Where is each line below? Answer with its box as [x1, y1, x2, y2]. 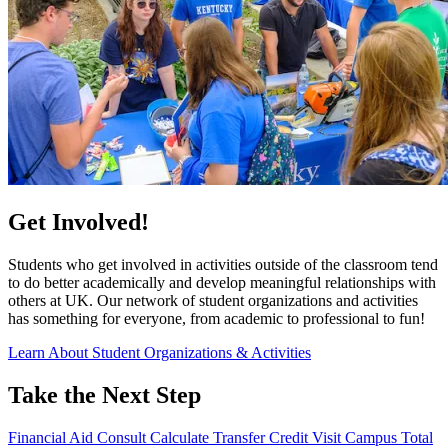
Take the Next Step [8, 381, 201, 408]
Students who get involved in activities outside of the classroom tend [8, 255, 438, 273]
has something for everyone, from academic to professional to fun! [8, 309, 425, 327]
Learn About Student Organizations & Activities [8, 343, 311, 361]
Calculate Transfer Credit [150, 428, 312, 446]
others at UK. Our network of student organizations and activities [8, 291, 418, 309]
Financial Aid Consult [8, 428, 150, 446]
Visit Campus [312, 428, 401, 446]
